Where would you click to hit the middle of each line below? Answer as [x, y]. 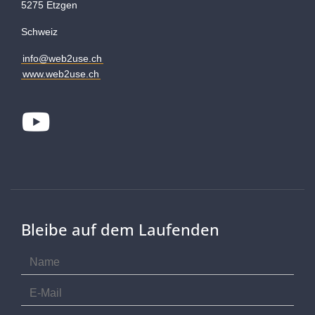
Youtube [96, 122]
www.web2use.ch [61, 73]
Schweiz [39, 31]
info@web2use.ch [62, 58]
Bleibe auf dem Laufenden [120, 229]
